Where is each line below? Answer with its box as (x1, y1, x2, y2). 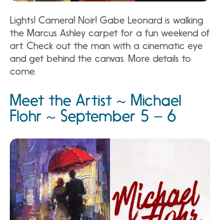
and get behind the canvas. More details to (10, 53, 191, 64)
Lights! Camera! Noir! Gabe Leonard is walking (10, 14, 203, 26)
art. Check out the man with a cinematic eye (10, 40, 203, 52)
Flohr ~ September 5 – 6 (10, 107, 176, 125)
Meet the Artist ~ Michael (10, 91, 181, 110)
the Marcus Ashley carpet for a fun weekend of (10, 27, 210, 39)
